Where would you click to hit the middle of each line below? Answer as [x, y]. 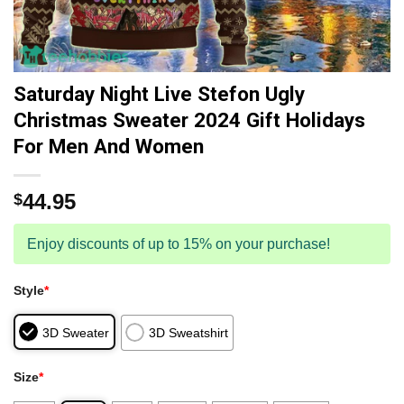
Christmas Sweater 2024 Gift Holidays [189, 120]
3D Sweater [76, 332]
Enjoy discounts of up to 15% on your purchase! [179, 244]
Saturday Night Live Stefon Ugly [159, 94]
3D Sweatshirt [189, 332]
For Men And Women [109, 146]
